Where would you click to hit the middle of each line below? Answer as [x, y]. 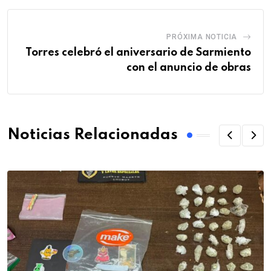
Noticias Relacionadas [93, 135]
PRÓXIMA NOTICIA [202, 37]
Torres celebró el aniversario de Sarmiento [138, 52]
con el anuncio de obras [189, 67]
